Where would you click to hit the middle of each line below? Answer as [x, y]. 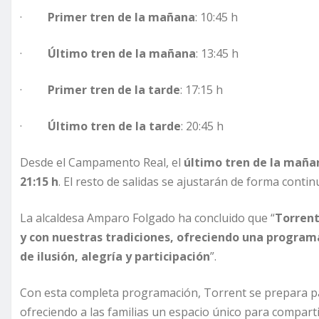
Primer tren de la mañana [121, 17]
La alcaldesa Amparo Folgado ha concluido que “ [147, 218]
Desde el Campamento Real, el [102, 163]
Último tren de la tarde [114, 126]
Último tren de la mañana [122, 54]
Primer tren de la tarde [114, 90]
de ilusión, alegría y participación [115, 257]
